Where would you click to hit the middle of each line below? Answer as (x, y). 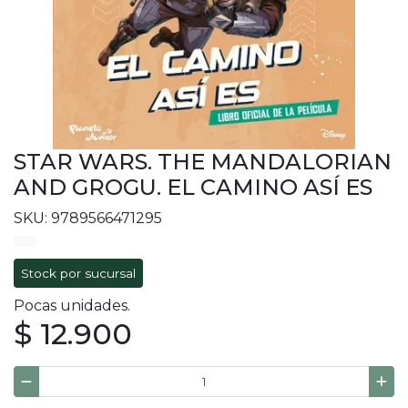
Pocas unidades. (72, 306)
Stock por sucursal (78, 274)
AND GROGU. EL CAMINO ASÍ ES (193, 188)
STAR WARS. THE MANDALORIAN (203, 162)
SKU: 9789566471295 (88, 219)
